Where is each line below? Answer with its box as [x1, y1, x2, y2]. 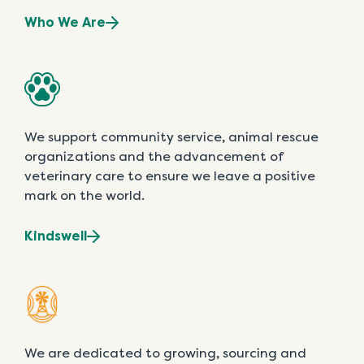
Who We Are [24, 15, 106, 31]
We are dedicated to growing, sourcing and [24, 345, 306, 362]
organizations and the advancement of [24, 149, 283, 165]
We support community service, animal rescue [24, 129, 318, 145]
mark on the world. [24, 188, 145, 204]
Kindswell [24, 228, 87, 245]
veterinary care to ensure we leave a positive [24, 168, 315, 184]
